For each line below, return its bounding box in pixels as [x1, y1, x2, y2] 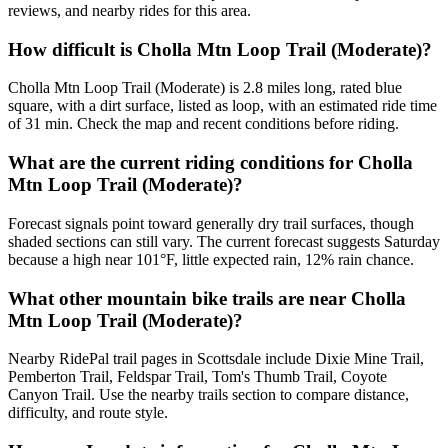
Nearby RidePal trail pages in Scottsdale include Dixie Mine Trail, [8, 350, 424, 368]
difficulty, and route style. [8, 404, 168, 422]
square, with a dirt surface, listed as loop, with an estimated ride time [8, 97, 437, 115]
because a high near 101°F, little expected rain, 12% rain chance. [8, 250, 414, 268]
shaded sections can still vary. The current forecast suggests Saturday [8, 232, 440, 250]
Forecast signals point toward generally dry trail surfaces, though [8, 214, 414, 232]
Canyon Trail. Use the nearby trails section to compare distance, [8, 386, 409, 404]
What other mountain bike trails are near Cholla [8, 287, 406, 309]
